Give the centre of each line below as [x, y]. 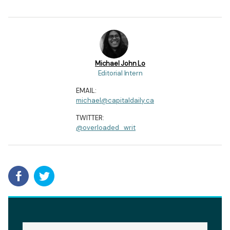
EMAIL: [86, 90]
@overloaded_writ [106, 127]
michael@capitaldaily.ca [115, 100]
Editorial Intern [120, 73]
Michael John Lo [120, 63]
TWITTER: [90, 118]
